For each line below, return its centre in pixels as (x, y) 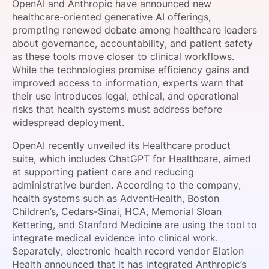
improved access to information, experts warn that (128, 83)
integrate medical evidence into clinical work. (115, 238)
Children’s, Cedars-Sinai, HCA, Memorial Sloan (117, 211)
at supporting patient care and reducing (103, 172)
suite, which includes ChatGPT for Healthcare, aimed (131, 159)
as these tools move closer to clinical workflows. (123, 56)
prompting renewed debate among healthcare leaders (134, 30)
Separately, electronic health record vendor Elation (128, 251)
